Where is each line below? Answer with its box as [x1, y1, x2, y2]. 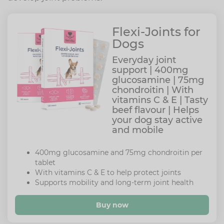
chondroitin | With [112, 84, 193, 95]
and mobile [112, 124, 163, 135]
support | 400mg [112, 64, 188, 75]
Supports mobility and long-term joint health [35, 178, 193, 187]
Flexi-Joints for [112, 24, 200, 39]
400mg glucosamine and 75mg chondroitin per [35, 148, 202, 157]
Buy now [95, 200, 128, 209]
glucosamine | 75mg [112, 74, 204, 85]
